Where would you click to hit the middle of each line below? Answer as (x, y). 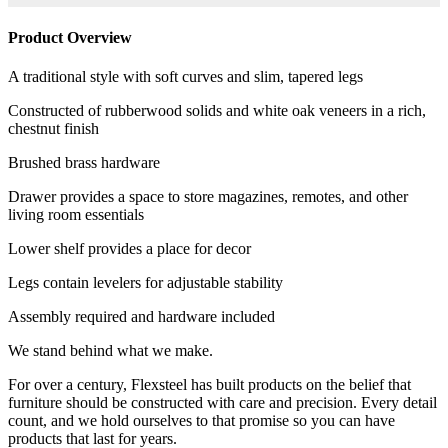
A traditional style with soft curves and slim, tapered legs (185, 76)
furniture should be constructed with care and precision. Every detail (222, 402)
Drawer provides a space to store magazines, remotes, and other (208, 196)
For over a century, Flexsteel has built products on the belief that (209, 384)
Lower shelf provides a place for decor (129, 248)
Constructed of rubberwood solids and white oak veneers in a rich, (217, 110)
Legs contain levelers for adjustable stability (145, 282)
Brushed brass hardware (84, 162)
